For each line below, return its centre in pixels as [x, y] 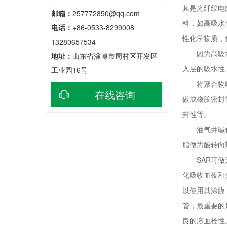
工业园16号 [69, 70]
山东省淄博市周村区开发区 [115, 56]
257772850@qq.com [106, 13]
